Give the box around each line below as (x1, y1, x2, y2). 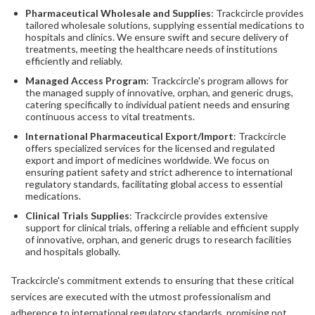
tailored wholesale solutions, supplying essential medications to (25, 18, 304, 31)
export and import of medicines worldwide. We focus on (25, 154, 269, 167)
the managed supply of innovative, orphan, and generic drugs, (25, 86, 293, 99)
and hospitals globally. (25, 245, 120, 258)
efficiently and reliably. (25, 54, 122, 67)
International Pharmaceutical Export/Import (25, 130, 233, 143)
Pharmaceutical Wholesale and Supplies (25, 6, 211, 19)
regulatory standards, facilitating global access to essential (25, 178, 283, 191)
